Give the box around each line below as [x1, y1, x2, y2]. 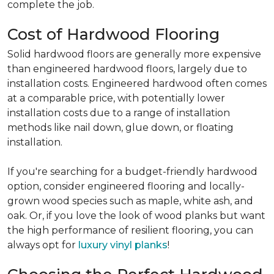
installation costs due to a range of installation [7, 107, 230, 119]
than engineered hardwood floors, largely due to [7, 63, 247, 75]
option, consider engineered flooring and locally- [7, 180, 245, 193]
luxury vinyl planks [78, 239, 168, 251]
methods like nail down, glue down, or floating [7, 122, 234, 134]
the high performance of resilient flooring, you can [7, 224, 253, 237]
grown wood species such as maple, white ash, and [7, 195, 253, 207]
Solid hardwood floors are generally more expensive [7, 48, 261, 61]
